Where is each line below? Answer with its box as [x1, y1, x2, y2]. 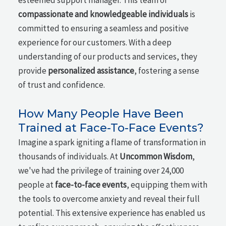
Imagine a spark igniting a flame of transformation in [18, 137, 206, 148]
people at [18, 179, 55, 190]
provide [18, 65, 48, 77]
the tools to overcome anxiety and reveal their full [18, 193, 200, 204]
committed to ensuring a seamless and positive [18, 23, 189, 34]
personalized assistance [48, 65, 135, 77]
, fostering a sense [134, 65, 200, 77]
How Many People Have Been [18, 107, 184, 121]
